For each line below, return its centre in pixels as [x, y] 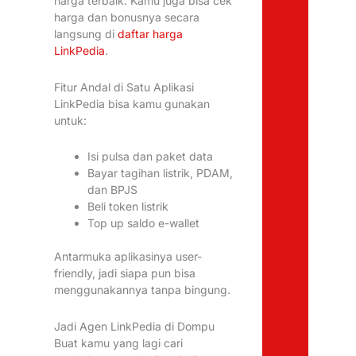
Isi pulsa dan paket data [151, 157]
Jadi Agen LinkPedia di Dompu [135, 326]
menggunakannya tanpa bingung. [143, 290]
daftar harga [151, 34]
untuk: [71, 120]
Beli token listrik [128, 207]
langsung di [86, 34]
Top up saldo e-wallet [144, 223]
